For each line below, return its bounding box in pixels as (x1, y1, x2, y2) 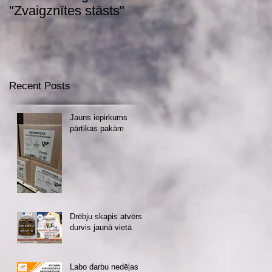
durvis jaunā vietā (70, 223, 132, 233)
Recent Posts (9, 80, 70, 92)
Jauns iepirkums (70, 113, 127, 123)
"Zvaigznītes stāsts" (9, 3, 124, 19)
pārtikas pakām (70, 124, 124, 134)
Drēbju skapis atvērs (70, 212, 142, 222)
